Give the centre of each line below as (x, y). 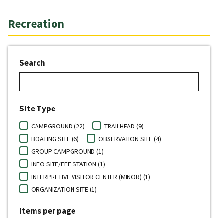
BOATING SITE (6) (55, 139)
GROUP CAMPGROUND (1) (67, 152)
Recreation (36, 24)
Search (32, 63)
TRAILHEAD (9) (124, 126)
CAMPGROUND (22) (58, 126)
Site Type (37, 109)
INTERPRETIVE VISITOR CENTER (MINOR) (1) (91, 177)
